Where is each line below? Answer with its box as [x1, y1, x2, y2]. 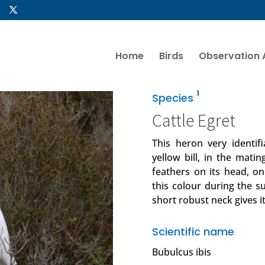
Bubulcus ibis [152, 245, 212, 259]
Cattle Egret [152, 109, 236, 131]
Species [152, 91, 197, 105]
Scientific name [152, 224, 235, 240]
